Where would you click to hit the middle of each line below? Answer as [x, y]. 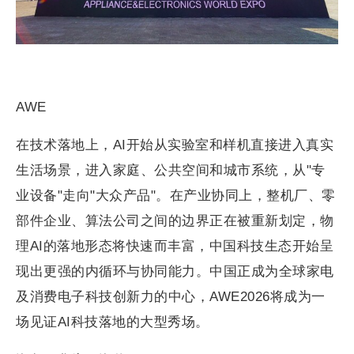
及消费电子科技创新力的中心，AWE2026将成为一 [171, 296]
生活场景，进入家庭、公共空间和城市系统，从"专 [171, 170]
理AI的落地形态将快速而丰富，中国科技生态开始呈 [175, 246]
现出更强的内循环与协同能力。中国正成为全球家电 [175, 271]
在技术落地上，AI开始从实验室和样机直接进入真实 [175, 145]
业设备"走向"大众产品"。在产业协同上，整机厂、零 [176, 195]
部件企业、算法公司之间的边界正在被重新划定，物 [175, 220]
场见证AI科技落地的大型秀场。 [113, 322]
